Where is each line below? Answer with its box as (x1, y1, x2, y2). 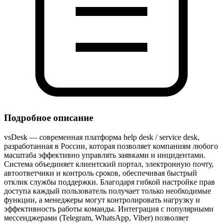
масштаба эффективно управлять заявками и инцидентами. (4, 151, 206, 160)
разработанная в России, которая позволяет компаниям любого (4, 142, 218, 151)
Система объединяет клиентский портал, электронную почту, (4, 160, 214, 169)
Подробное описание (4, 112, 93, 123)
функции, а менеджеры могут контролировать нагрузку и (4, 196, 200, 205)
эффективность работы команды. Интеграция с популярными (4, 205, 214, 214)
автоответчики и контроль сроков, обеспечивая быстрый (4, 169, 197, 178)
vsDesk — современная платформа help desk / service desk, (4, 133, 200, 142)
